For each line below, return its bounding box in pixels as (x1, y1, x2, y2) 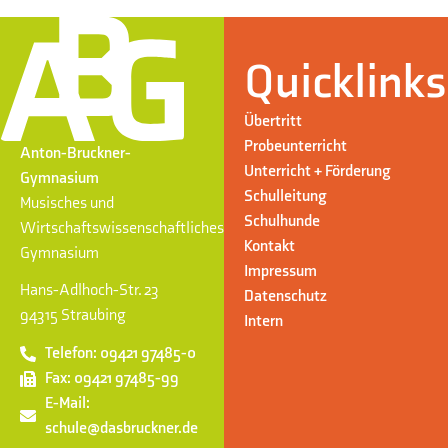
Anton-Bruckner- (20, 143, 131, 163)
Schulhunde (244, 212, 320, 231)
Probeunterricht (244, 137, 347, 156)
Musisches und (20, 193, 114, 213)
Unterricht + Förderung (244, 162, 391, 181)
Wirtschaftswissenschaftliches (20, 218, 224, 238)
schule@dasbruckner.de (45, 419, 198, 439)
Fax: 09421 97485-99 (45, 369, 179, 389)
